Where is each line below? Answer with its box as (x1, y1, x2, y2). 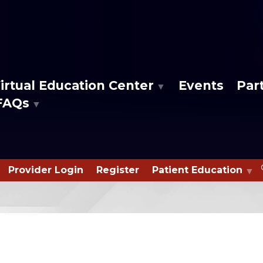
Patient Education (152, 164, 243, 176)
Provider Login (8, 164, 84, 176)
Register (96, 164, 140, 176)
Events (178, 77, 224, 93)
